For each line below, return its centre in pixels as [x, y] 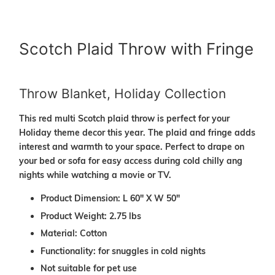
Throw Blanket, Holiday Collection [122, 93]
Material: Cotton [74, 234]
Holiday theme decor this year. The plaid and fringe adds [137, 132]
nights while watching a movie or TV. [96, 175]
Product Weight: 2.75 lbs [91, 216]
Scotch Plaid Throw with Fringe [136, 48]
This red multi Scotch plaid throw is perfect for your [124, 118]
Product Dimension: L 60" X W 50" [111, 198]
